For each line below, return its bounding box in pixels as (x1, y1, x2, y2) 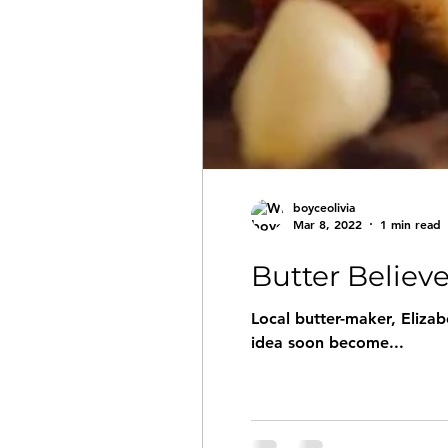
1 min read (380, 216, 441, 232)
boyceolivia (293, 198, 355, 215)
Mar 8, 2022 (293, 216, 362, 232)
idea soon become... (251, 333, 404, 352)
